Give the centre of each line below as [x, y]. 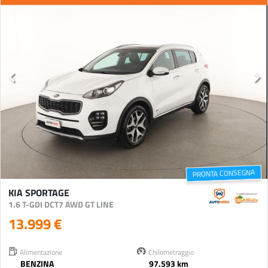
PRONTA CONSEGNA [224, 173]
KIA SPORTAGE [39, 192]
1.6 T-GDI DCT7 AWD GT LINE [61, 204]
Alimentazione [40, 252]
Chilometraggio [170, 252]
